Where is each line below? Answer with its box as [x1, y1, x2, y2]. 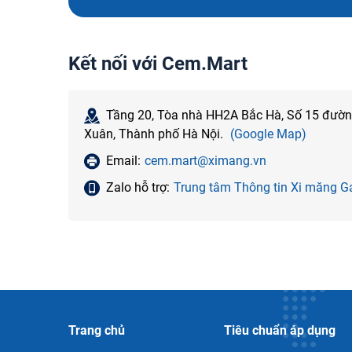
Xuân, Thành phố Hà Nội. [84, 126, 226, 141]
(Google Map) [230, 126, 306, 141]
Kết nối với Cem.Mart [68, 52, 247, 75]
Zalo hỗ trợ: [106, 179, 170, 195]
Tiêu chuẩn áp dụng [224, 322, 336, 338]
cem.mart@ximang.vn [145, 152, 266, 168]
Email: [106, 152, 141, 168]
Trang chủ [68, 322, 125, 338]
